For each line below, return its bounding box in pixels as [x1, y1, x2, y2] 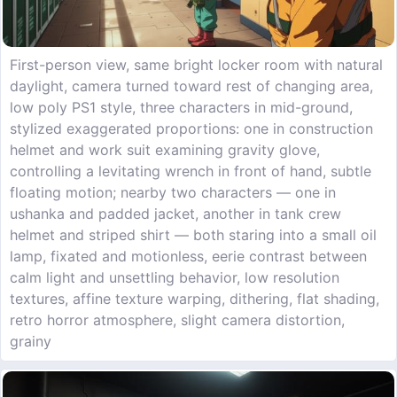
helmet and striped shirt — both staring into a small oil [10, 226, 377, 245]
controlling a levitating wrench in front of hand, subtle [10, 162, 371, 181]
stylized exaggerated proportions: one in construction [10, 120, 373, 138]
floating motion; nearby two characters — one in [10, 183, 336, 202]
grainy [10, 332, 51, 351]
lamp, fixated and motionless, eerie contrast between [10, 247, 367, 266]
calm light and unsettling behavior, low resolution [10, 269, 339, 287]
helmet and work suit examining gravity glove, [10, 141, 320, 160]
